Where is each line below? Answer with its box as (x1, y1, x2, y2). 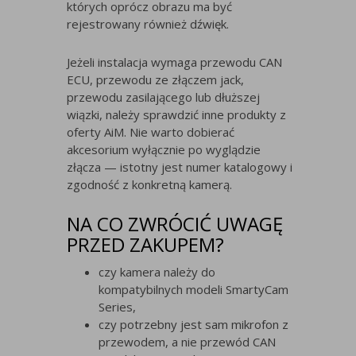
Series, (99, 299, 136, 315)
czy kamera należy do (99, 264, 215, 281)
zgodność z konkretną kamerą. (67, 176, 232, 193)
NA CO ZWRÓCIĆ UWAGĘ (67, 211, 283, 238)
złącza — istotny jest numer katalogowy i (67, 159, 292, 176)
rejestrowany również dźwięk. (67, 16, 229, 33)
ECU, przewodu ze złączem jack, (67, 72, 244, 88)
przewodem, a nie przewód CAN (99, 334, 276, 350)
